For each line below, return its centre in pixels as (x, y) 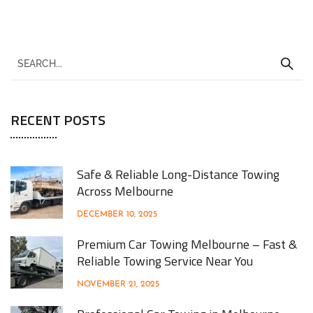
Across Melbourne (125, 191)
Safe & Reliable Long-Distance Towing (178, 174)
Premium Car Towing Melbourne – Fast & (187, 244)
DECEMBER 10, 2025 (117, 214)
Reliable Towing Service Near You (165, 261)
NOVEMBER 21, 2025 (118, 284)
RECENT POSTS (58, 119)
